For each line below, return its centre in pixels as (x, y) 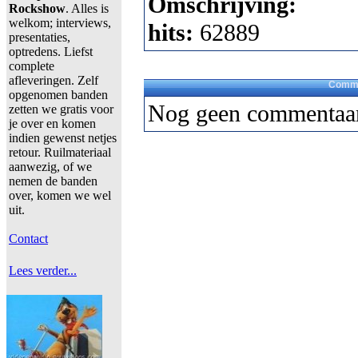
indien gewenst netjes (63, 138)
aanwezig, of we (50, 167)
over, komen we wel (60, 195)
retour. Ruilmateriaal (60, 152)
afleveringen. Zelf (54, 80)
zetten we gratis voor (61, 109)
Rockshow (37, 8)
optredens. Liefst (51, 52)
